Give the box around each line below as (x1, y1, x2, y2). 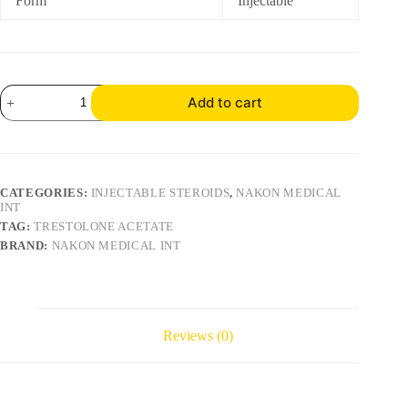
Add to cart (188, 94, 263, 112)
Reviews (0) (162, 327, 233, 343)
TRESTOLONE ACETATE (34, 219, 174, 233)
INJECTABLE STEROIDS (90, 185, 230, 199)
